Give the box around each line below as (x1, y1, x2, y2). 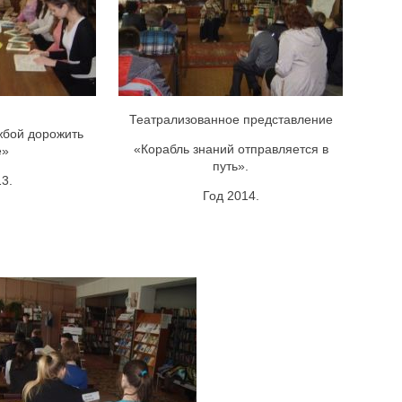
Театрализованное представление (128, 111, 333, 127)
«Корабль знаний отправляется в (133, 141, 328, 156)
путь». (213, 158, 249, 173)
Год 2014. (202, 188, 259, 203)
